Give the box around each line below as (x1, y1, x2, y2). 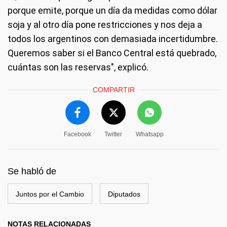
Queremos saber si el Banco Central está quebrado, (8, 48, 216, 58)
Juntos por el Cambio (16, 190, 84, 198)
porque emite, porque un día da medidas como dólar (8, 5, 217, 16)
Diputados (108, 190, 140, 198)
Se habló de (8, 166, 56, 176)
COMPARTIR (92, 86, 135, 94)
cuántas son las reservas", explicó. (8, 62, 148, 72)
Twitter (104, 131, 122, 138)
